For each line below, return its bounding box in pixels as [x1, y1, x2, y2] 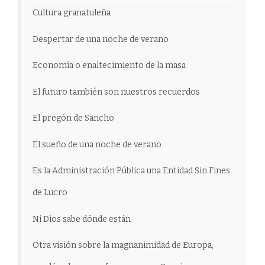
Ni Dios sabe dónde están [33, 214, 131, 224]
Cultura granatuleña [33, 8, 111, 18]
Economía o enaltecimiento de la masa [33, 60, 186, 71]
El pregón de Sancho [33, 113, 114, 124]
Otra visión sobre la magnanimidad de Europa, [33, 240, 214, 251]
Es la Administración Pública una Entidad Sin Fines [33, 166, 230, 176]
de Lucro [33, 188, 67, 198]
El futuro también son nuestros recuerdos [33, 86, 200, 97]
